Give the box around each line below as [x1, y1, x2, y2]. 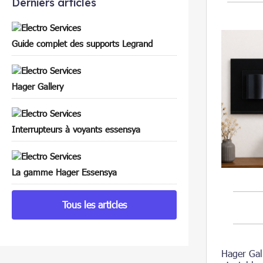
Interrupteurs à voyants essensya [12, 123, 140, 134]
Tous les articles [62, 198, 127, 210]
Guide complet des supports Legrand [12, 38, 153, 49]
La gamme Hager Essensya [12, 166, 117, 177]
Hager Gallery [12, 80, 63, 92]
